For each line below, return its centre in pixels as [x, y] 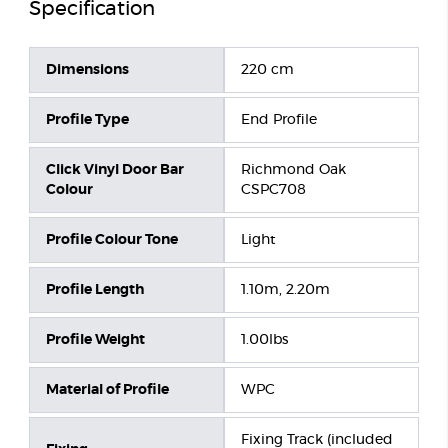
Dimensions [87, 70]
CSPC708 [273, 190]
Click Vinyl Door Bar [114, 170]
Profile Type [87, 120]
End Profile [279, 120]
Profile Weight [95, 340]
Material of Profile [107, 390]
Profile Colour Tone [111, 240]
